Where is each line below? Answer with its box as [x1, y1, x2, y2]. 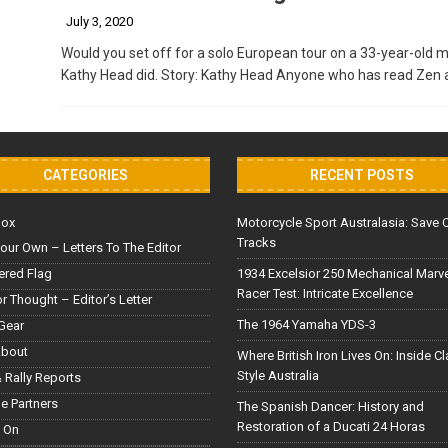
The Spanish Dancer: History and [237, 398, 425, 414]
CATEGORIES [43, 166, 129, 183]
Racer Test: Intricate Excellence [237, 285, 414, 301]
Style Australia [237, 367, 320, 383]
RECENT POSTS [310, 166, 415, 183]
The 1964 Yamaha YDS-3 [237, 316, 377, 332]
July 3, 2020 [65, 13, 133, 29]
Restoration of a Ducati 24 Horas [237, 418, 426, 434]
